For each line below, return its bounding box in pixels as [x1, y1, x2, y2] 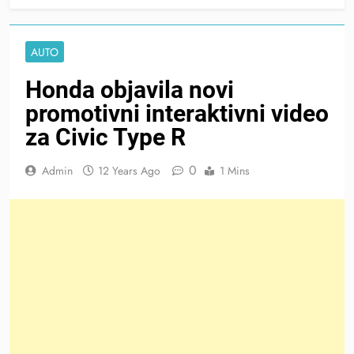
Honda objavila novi [25, 75, 234, 104]
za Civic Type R [25, 122, 186, 151]
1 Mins [220, 162, 250, 179]
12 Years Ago [98, 162, 160, 179]
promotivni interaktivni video [25, 99, 329, 127]
